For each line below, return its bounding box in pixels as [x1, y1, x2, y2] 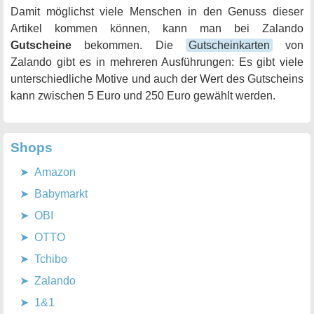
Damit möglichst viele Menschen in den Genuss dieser [11, 6, 303, 18]
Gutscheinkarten [188, 39, 270, 51]
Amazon [34, 166, 76, 178]
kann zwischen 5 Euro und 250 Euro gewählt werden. [11, 90, 275, 102]
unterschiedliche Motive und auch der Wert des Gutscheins [11, 73, 303, 85]
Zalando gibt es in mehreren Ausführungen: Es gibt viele [11, 56, 303, 68]
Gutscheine [11, 39, 71, 51]
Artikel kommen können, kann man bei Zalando [11, 22, 303, 34]
